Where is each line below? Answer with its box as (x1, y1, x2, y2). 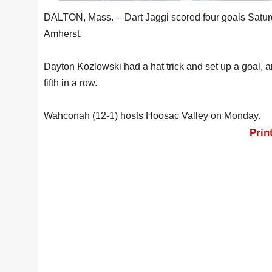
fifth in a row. (44, 78, 97, 89)
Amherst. (44, 29, 82, 39)
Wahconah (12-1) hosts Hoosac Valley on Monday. (44, 110, 260, 121)
